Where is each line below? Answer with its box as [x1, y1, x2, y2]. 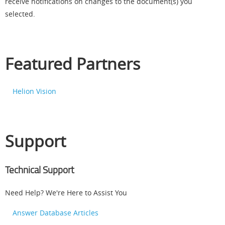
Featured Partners [5, 53, 140, 75]
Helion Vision [13, 86, 56, 96]
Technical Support [5, 163, 74, 177]
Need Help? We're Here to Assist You [5, 188, 127, 198]
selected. [5, 9, 35, 19]
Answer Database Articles [13, 208, 98, 218]
